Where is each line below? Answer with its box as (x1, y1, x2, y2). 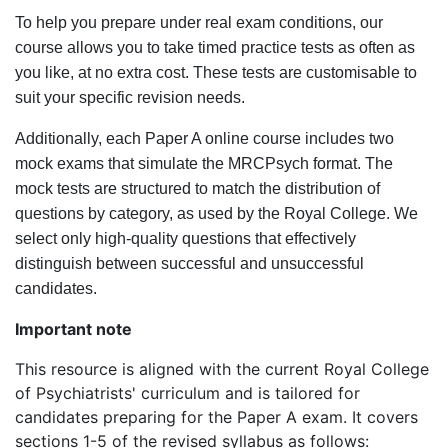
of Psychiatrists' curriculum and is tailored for (15, 383, 360, 403)
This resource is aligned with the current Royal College (15, 359, 429, 379)
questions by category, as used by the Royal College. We (15, 205, 418, 222)
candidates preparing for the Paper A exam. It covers (15, 407, 418, 427)
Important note (15, 319, 132, 339)
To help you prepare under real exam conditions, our (15, 14, 383, 31)
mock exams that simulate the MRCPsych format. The (15, 155, 393, 172)
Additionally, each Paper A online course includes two (15, 130, 394, 147)
